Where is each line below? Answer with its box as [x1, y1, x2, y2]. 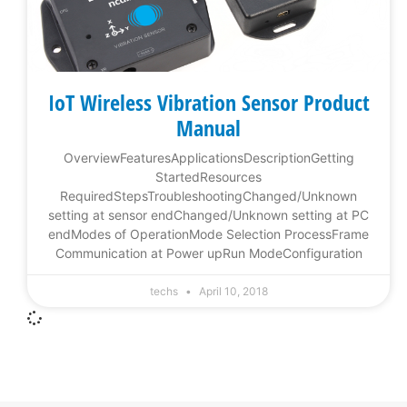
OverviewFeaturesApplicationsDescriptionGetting [63, 150, 354, 166]
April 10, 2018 [195, 284, 268, 299]
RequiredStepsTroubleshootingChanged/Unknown [60, 188, 357, 204]
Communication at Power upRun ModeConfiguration [55, 245, 362, 262]
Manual [176, 113, 241, 144]
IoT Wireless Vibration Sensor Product [47, 87, 370, 118]
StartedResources [155, 169, 262, 185]
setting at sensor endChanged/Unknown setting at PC [48, 207, 369, 223]
